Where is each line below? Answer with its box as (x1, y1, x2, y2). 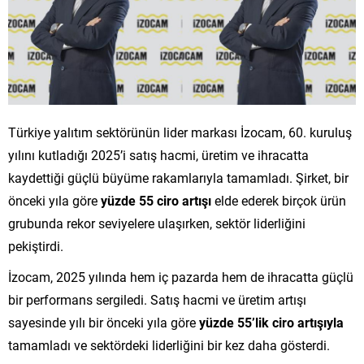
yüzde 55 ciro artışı (101, 191, 211, 209)
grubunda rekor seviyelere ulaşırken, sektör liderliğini (8, 214, 305, 232)
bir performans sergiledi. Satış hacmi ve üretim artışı (8, 290, 306, 308)
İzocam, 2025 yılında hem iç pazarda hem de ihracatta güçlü (8, 267, 353, 285)
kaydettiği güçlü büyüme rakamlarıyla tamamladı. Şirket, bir (8, 168, 349, 186)
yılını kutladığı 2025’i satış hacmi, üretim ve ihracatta (8, 145, 309, 163)
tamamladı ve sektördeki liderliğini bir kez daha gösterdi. (8, 336, 330, 353)
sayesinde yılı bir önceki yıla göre (8, 313, 199, 331)
